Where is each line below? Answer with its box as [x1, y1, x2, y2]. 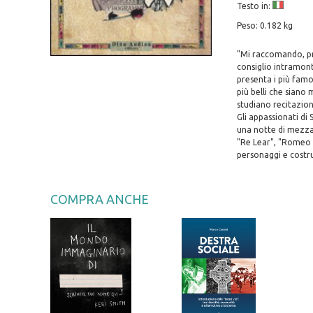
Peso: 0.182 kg [236, 21, 293, 31]
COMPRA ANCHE [50, 192, 149, 207]
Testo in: [236, 1, 272, 11]
